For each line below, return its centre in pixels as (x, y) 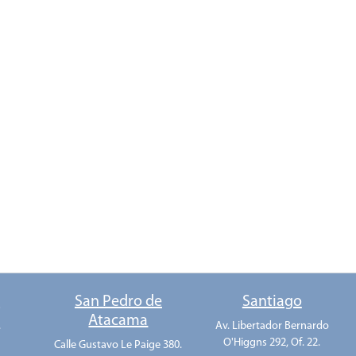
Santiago (272, 302)
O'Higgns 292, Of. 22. (272, 343)
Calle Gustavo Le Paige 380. (118, 346)
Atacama (118, 321)
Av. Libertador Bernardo (272, 327)
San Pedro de (118, 302)
